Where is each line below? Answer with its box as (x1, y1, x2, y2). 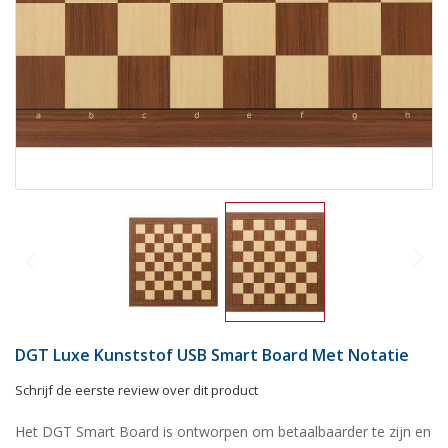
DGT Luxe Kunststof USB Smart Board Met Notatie (15, 344, 409, 367)
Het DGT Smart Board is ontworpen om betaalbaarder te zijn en (15, 422, 431, 442)
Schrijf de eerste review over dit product (15, 381, 258, 400)
